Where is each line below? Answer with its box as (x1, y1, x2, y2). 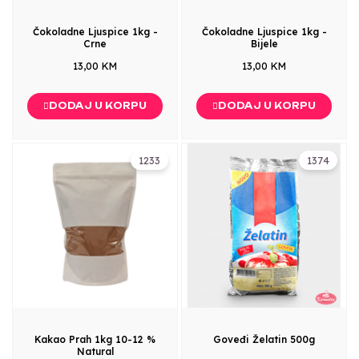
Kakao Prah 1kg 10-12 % (34, 333, 155, 345)
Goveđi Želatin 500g (213, 333, 315, 345)
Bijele (250, 37, 278, 50)
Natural (76, 345, 114, 357)
